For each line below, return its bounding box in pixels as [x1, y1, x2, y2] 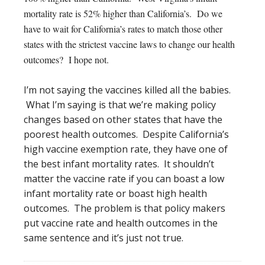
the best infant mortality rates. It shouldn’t [24, 157, 214, 170]
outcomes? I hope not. [24, 53, 112, 66]
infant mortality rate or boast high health [24, 186, 207, 200]
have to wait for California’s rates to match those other [24, 22, 222, 35]
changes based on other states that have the [24, 112, 222, 126]
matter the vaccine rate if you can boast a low [24, 172, 224, 185]
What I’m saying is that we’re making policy [24, 98, 216, 111]
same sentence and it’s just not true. [24, 231, 183, 244]
